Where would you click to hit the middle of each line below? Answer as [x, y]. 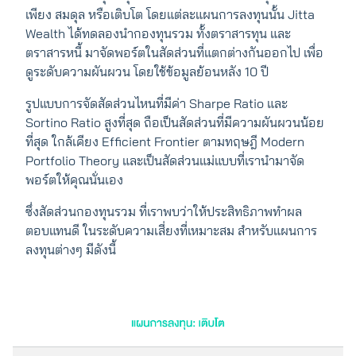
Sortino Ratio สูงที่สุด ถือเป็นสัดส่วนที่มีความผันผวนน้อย [175, 123]
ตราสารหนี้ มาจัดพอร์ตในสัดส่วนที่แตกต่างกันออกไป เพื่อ [174, 53]
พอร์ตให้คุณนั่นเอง [74, 180]
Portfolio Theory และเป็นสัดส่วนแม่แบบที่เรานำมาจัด [165, 161]
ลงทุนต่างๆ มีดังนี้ [71, 250]
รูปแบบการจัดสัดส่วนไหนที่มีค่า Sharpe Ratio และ [157, 104]
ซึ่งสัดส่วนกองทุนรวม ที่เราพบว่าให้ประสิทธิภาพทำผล [164, 212]
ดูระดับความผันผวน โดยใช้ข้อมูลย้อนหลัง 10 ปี [147, 72]
